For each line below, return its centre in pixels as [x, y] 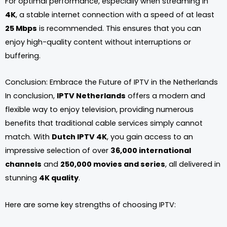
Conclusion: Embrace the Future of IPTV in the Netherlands [111, 82]
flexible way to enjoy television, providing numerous [99, 110]
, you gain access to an [150, 137]
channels [23, 164]
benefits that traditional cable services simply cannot [104, 123]
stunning [22, 178]
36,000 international [151, 151]
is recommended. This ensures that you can [119, 28]
